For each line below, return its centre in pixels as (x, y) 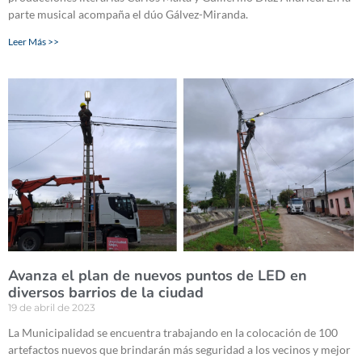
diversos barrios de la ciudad (106, 293)
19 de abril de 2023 (52, 308)
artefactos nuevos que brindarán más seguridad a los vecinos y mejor (179, 350)
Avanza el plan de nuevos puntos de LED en (158, 276)
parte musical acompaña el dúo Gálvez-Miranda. (128, 15)
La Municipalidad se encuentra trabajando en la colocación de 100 (173, 333)
